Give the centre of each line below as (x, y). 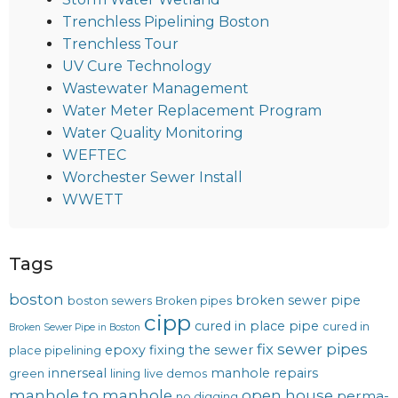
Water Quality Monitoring (153, 133)
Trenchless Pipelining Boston (166, 22)
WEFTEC (94, 155)
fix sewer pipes (312, 350)
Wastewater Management (155, 89)
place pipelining (55, 351)
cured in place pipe (257, 326)
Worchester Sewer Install (152, 178)
